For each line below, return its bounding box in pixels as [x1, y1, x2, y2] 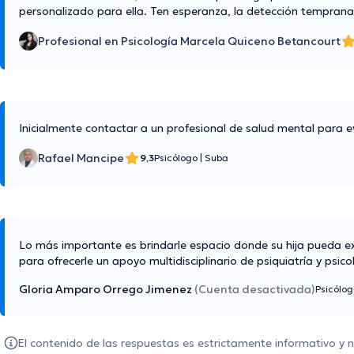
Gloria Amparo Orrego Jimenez [19, 282, 192, 297]
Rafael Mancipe [38, 151, 124, 166]
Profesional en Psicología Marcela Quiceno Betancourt [38, 34, 341, 49]
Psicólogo [154, 152, 200, 164]
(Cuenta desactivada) [194, 282, 315, 297]
